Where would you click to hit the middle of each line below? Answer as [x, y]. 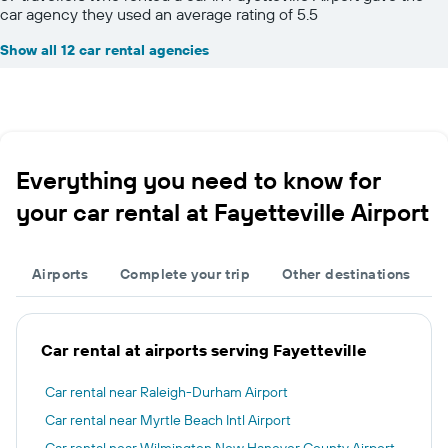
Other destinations [346, 273]
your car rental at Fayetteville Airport [222, 211]
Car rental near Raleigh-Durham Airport [166, 391]
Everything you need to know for [198, 179]
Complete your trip [185, 273]
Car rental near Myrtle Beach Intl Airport [168, 419]
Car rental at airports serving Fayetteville [204, 349]
